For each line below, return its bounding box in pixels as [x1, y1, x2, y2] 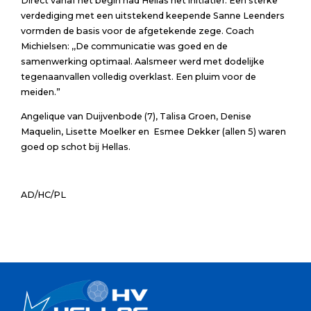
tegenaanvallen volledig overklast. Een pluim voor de [20, 71, 256, 82]
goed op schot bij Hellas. [20, 141, 131, 152]
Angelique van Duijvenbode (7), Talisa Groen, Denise [20, 110, 251, 121]
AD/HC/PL [20, 189, 66, 200]
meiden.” [20, 86, 60, 97]
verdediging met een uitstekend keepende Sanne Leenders [20, 10, 285, 21]
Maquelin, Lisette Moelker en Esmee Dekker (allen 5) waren [20, 126, 286, 137]
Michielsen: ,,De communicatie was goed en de [20, 40, 228, 51]
